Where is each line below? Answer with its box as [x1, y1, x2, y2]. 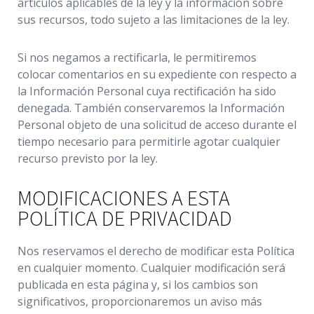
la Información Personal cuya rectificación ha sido [18, 83, 276, 99]
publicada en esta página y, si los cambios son [18, 277, 258, 292]
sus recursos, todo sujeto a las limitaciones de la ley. [18, 12, 289, 27]
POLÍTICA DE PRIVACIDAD [18, 205, 232, 231]
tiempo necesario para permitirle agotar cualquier [18, 134, 280, 149]
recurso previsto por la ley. [18, 151, 158, 166]
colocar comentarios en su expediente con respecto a [18, 67, 296, 82]
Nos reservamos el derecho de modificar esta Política [18, 243, 294, 259]
